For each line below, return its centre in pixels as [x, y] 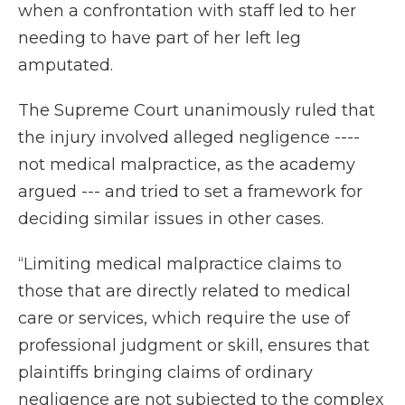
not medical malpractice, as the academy [187, 165]
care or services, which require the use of [184, 319]
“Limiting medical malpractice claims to [180, 264]
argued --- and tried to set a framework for [190, 192]
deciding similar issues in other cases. [171, 219]
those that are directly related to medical [184, 292]
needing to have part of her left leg [160, 38]
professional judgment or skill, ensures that [194, 346]
